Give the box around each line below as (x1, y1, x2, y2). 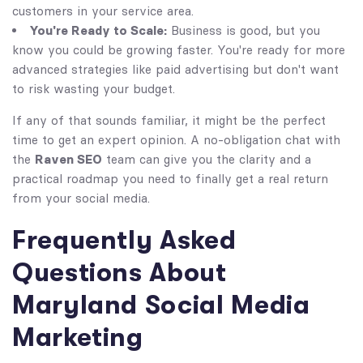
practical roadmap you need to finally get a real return (12, 170, 328, 186)
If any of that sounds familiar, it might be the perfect (12, 112, 326, 128)
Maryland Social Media (12, 289, 310, 320)
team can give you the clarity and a (102, 151, 311, 167)
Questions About (12, 257, 227, 288)
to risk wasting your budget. (12, 80, 175, 96)
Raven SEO (35, 151, 102, 167)
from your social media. (12, 190, 150, 206)
